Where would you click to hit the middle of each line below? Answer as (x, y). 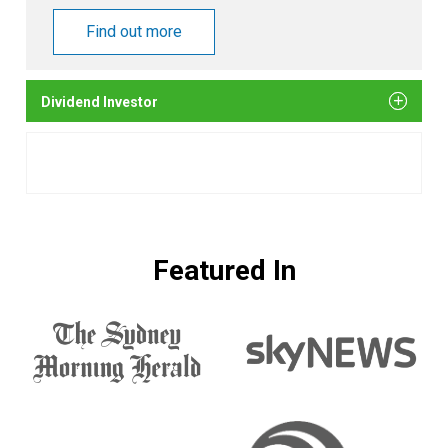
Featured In (224, 270)
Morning (70, 385)
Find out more (134, 31)
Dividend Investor (99, 101)
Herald (61, 413)
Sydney (64, 357)
